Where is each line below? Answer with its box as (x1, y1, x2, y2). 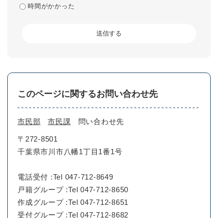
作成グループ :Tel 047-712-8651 (18, 198, 128, 207)
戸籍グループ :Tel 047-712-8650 (18, 185, 128, 194)
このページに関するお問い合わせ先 (18, 89, 158, 99)
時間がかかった (28, 2, 75, 10)
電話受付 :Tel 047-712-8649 (18, 173, 113, 182)
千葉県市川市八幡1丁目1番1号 (18, 147, 123, 156)
